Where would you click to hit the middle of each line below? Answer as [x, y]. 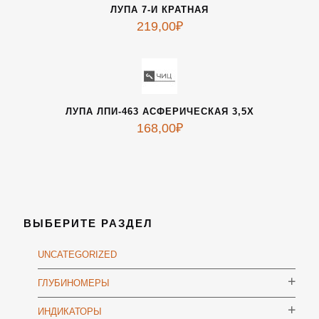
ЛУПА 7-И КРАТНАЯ [159, 10]
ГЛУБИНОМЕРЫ [74, 283]
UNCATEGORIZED [77, 255]
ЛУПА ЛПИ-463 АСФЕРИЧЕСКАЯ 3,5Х [159, 111]
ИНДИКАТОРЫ [70, 312]
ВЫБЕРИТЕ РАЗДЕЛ [88, 223]
